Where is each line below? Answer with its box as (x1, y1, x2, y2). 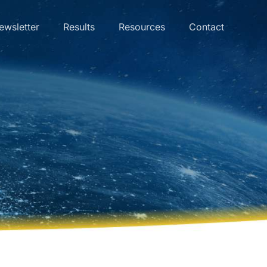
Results (63, 21, 95, 33)
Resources (119, 21, 165, 33)
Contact (189, 21, 224, 33)
